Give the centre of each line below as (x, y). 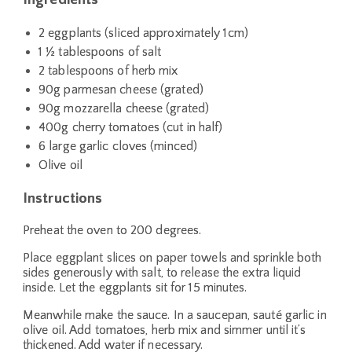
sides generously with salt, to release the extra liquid (162, 272)
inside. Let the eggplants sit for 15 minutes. (135, 287)
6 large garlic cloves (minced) (118, 147)
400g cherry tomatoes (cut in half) (131, 128)
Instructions (63, 199)
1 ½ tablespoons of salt (100, 52)
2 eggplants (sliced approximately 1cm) (143, 33)
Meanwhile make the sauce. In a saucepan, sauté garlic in (175, 315)
